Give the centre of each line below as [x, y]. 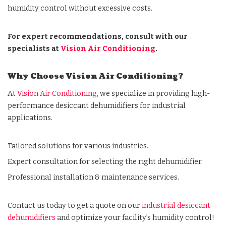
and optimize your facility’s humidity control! [135, 218]
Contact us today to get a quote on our [75, 206]
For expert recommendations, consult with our [98, 37]
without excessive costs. [110, 8]
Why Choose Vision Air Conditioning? [95, 76]
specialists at [34, 49]
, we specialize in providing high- [154, 94]
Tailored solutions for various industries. [78, 146]
